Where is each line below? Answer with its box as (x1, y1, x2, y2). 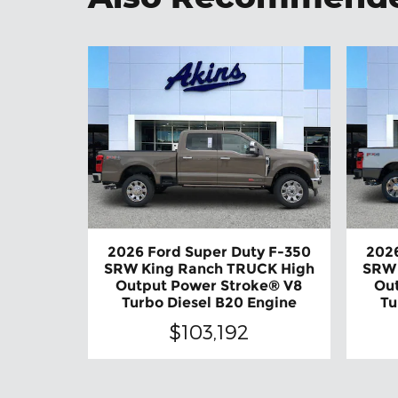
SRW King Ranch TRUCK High (103, 259, 314, 277)
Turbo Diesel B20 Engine (121, 293, 297, 311)
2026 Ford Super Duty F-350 (107, 243, 311, 260)
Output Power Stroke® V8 (115, 276, 303, 294)
